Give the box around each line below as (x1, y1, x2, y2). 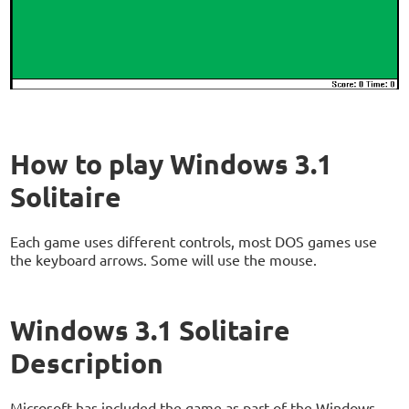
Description (10, 346, 164, 381)
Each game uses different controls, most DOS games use (10, 232, 378, 251)
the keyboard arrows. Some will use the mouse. (10, 250, 318, 269)
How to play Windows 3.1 (10, 147, 333, 182)
